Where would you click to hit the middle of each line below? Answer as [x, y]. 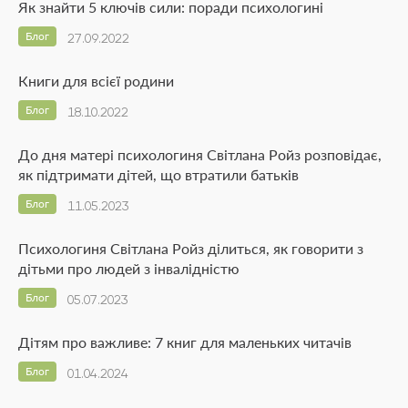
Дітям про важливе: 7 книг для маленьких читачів [185, 342]
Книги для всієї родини [96, 80]
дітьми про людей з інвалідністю [129, 268]
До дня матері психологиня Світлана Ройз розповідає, [200, 154]
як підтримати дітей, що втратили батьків [158, 174]
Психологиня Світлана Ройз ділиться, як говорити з [191, 248]
